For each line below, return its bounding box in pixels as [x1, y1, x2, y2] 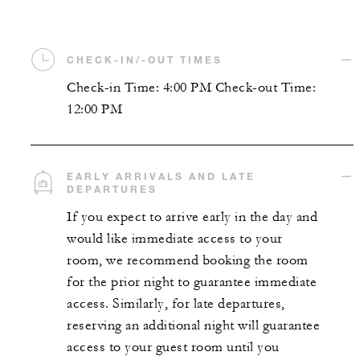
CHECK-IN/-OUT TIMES [67, 53, 223, 66]
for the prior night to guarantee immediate [67, 274, 317, 290]
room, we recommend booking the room [67, 252, 309, 268]
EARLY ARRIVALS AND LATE [67, 170, 256, 182]
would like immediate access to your [67, 231, 283, 247]
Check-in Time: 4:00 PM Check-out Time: [67, 80, 316, 96]
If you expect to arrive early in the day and [67, 209, 317, 225]
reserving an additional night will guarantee [67, 317, 320, 333]
